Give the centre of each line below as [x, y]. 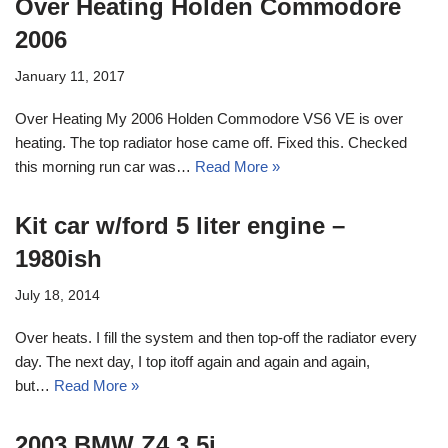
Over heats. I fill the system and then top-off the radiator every [216, 337]
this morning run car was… [105, 166]
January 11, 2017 [70, 76]
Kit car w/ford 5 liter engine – [180, 225]
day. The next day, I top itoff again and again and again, [192, 361]
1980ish [58, 258]
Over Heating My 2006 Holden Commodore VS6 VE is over [209, 118]
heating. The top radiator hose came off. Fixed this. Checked [211, 142]
